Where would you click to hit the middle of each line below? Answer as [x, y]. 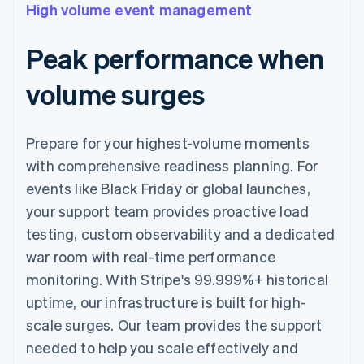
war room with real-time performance [151, 256]
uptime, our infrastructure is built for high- [167, 301]
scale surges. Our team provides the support [174, 324]
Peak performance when [175, 58]
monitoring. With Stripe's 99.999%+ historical [178, 279]
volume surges [115, 93]
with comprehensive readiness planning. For [172, 165]
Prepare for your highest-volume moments [168, 142]
